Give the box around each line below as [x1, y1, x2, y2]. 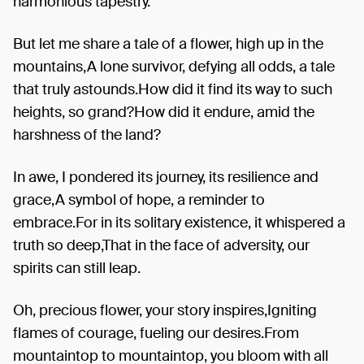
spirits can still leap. [13, 258, 141, 278]
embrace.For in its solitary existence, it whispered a [13, 213, 345, 232]
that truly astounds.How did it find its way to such [13, 80, 332, 99]
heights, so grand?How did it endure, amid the [13, 102, 314, 122]
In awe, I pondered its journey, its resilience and [13, 167, 318, 187]
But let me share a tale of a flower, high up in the [13, 34, 323, 54]
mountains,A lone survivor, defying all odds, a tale [13, 57, 335, 76]
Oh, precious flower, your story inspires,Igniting [13, 301, 317, 320]
